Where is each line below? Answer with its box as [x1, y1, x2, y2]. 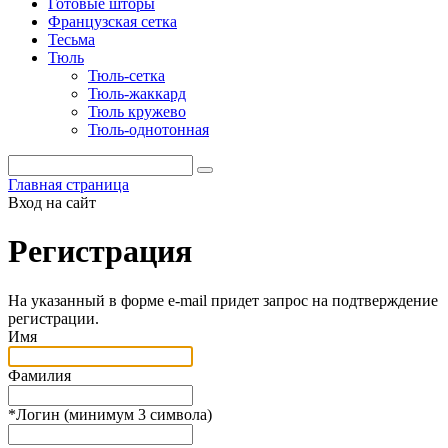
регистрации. [8, 309, 99, 327]
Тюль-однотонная [88, 121, 209, 138]
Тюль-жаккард [88, 85, 186, 102]
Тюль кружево [88, 103, 186, 120]
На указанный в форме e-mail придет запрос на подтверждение [8, 291, 438, 309]
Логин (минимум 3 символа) [16, 405, 212, 423]
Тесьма [48, 31, 95, 48]
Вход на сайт [8, 194, 96, 211]
